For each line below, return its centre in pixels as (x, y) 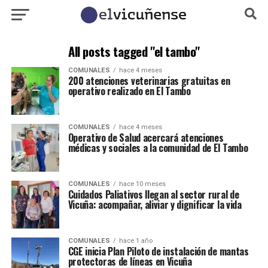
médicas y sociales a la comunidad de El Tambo (158, 148)
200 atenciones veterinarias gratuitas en (149, 81)
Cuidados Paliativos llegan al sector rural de (153, 194)
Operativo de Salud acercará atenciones (146, 138)
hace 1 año (135, 241)
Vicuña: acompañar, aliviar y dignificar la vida (155, 205)
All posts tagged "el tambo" (134, 51)
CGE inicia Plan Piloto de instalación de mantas (158, 251)
